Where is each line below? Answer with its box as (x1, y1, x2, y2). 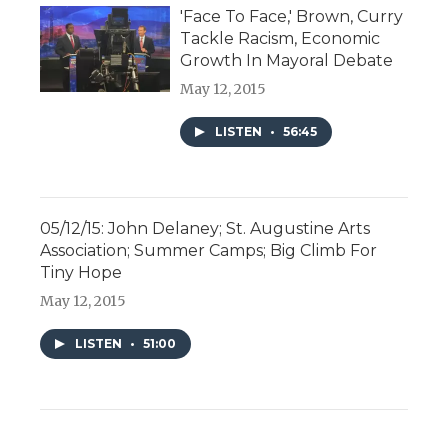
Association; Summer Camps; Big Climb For (40, 241, 377, 260)
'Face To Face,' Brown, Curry (180, 7, 403, 26)
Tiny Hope (40, 263, 122, 282)
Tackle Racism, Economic (180, 29, 380, 48)
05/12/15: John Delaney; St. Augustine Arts (40, 219, 370, 238)
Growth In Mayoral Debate (180, 51, 393, 70)
